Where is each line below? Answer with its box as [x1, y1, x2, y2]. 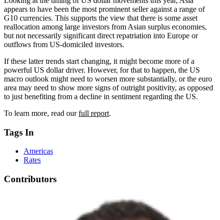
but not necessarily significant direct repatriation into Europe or [4, 31, 198, 40]
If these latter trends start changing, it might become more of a [4, 56, 194, 65]
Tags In [4, 127, 34, 137]
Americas [24, 147, 53, 156]
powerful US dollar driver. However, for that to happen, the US [4, 65, 200, 74]
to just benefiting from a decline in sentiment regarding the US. [4, 92, 198, 101]
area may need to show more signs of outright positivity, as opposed [4, 83, 213, 92]
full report [79, 109, 109, 117]
